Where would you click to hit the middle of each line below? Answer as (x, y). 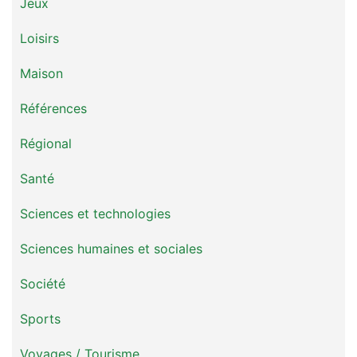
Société (43, 284)
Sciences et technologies (95, 214)
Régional (46, 143)
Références (53, 108)
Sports (40, 319)
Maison (41, 73)
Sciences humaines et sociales (111, 249)
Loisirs (39, 38)
